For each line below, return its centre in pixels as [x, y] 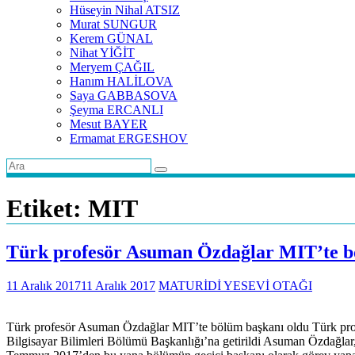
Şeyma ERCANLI [116, 110]
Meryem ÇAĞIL [112, 67]
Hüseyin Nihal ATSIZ [125, 10]
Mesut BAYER [109, 124]
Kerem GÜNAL [111, 38]
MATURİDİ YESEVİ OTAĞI [235, 285]
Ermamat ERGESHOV [129, 138]
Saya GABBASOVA [124, 95]
